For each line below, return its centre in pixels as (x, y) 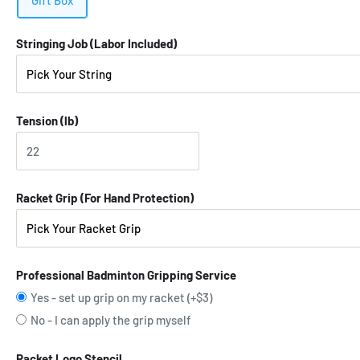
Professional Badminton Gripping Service (126, 275)
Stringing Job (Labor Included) (96, 44)
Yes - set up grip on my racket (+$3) (121, 298)
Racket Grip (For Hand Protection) (105, 198)
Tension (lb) (47, 121)
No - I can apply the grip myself (111, 320)
